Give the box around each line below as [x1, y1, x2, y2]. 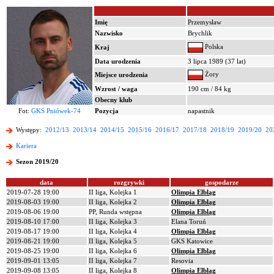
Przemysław [188, 18, 221, 26]
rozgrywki [113, 179, 144, 186]
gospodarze [205, 179, 239, 186]
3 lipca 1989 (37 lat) [188, 57, 246, 65]
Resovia [171, 257, 193, 264]
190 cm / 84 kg [188, 85, 231, 92]
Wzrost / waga [95, 85, 138, 92]
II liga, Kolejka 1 [89, 188, 137, 196]
